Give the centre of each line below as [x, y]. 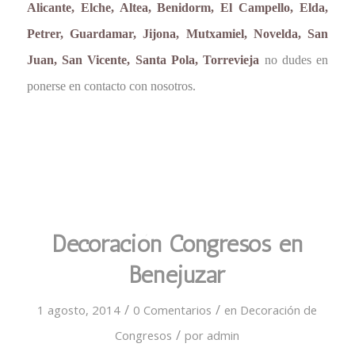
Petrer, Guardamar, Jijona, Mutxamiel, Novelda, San [177, 33]
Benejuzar [177, 275]
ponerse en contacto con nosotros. [111, 86]
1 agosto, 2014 [79, 309]
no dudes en [294, 59]
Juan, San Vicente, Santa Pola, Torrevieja [143, 59]
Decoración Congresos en [177, 244]
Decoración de [279, 309]
